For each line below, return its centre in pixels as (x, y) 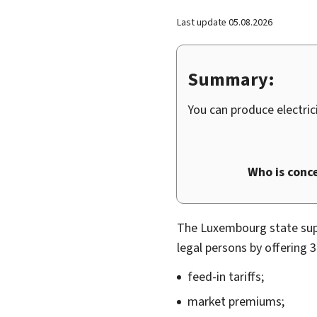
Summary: (231, 79)
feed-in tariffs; (226, 276)
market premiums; (236, 301)
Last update (203, 22)
